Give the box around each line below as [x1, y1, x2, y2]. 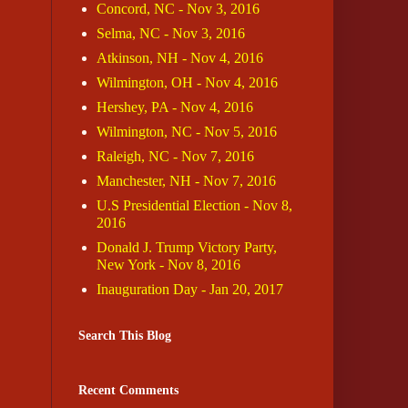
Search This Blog [78, 329, 171, 343]
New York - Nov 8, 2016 [97, 257, 240, 273]
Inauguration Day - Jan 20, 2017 [97, 281, 283, 298]
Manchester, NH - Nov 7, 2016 [97, 173, 276, 189]
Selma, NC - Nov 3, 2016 [97, 25, 245, 42]
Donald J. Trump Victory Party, [97, 240, 277, 256]
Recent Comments [78, 383, 178, 398]
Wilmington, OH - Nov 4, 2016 [97, 75, 278, 91]
